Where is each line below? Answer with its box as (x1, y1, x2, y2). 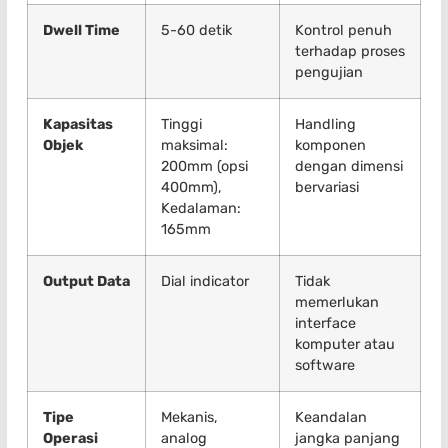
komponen (295, 137, 366, 155)
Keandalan (295, 409, 367, 427)
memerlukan (295, 294, 379, 312)
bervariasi (295, 179, 359, 197)
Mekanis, (161, 409, 218, 427)
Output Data (43, 273, 130, 291)
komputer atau (295, 336, 395, 354)
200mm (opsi (161, 158, 248, 176)
